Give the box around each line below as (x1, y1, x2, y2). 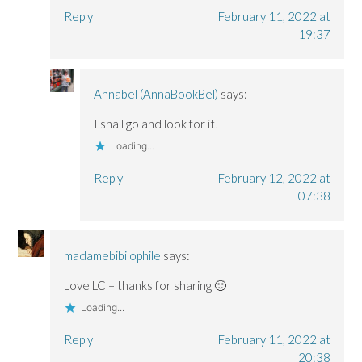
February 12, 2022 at (217, 170, 330, 186)
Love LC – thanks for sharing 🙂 (64, 278, 227, 293)
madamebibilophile (64, 248, 162, 263)
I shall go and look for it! (93, 116, 219, 132)
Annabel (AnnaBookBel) (93, 86, 218, 102)
